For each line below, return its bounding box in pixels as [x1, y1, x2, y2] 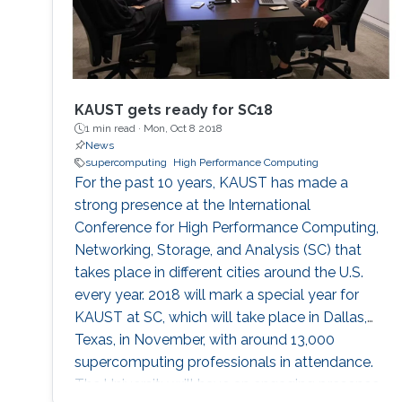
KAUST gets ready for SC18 [74, 101, 273, 119]
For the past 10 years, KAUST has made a [74, 174, 348, 192]
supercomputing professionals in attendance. [74, 354, 373, 371]
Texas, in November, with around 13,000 [74, 331, 335, 349]
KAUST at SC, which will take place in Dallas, [74, 309, 367, 327]
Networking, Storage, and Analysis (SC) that [74, 241, 362, 259]
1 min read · [84, 122, 144, 135]
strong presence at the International [74, 197, 310, 214]
